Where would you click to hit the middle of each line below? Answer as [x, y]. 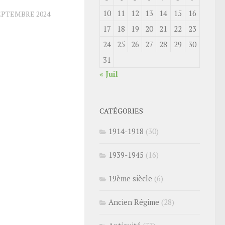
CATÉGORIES [121, 111]
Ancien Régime [134, 202]
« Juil [109, 74]
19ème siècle [130, 178]
